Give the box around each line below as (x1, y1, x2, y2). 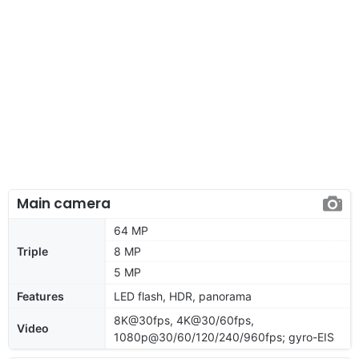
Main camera (17, 193, 111, 213)
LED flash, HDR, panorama (114, 288, 252, 303)
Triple (17, 244, 48, 258)
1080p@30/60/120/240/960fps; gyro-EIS (114, 329, 334, 344)
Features (17, 288, 64, 303)
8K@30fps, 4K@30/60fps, (114, 313, 254, 327)
